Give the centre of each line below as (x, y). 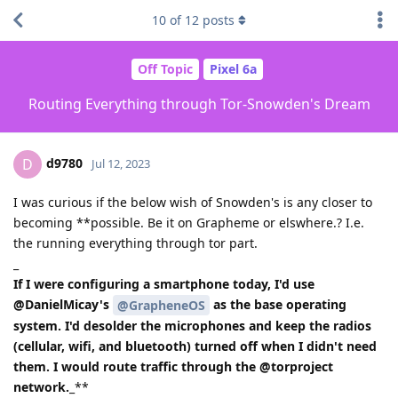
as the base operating (278, 304)
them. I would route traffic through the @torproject (173, 367)
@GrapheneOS (161, 306)
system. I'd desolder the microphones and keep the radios (192, 326)
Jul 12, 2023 (121, 163)
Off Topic (165, 69)
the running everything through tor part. (135, 243)
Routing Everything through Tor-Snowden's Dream (199, 103)
